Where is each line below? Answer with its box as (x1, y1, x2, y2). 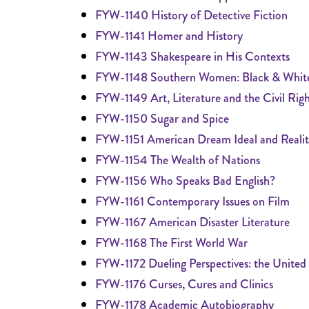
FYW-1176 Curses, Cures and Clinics (95, 275, 273, 293)
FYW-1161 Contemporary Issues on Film (95, 192, 290, 210)
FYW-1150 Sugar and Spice (95, 110, 229, 128)
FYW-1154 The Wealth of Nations (95, 151, 260, 169)
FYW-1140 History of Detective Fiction (95, 6, 288, 24)
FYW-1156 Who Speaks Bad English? (95, 172, 275, 190)
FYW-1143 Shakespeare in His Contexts (95, 48, 290, 66)
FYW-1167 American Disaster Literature (95, 213, 290, 231)
